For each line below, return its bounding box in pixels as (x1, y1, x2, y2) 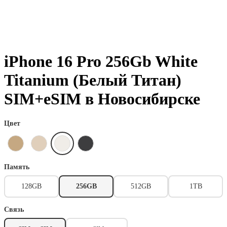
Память (4, 163, 29, 171)
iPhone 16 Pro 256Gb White (4, 52, 198, 71)
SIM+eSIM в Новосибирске (4, 90, 200, 108)
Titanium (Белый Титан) (4, 71, 181, 90)
